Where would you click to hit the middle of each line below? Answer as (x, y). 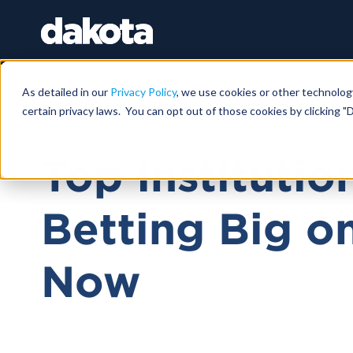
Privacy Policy (143, 92)
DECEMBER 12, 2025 (114, 124)
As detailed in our (66, 92)
